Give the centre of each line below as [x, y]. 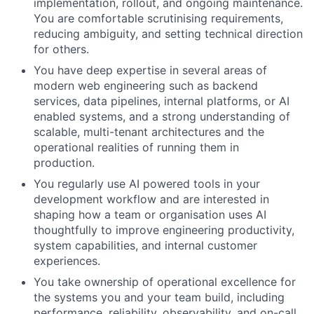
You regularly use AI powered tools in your [147, 184]
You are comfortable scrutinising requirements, [158, 18]
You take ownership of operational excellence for [165, 282]
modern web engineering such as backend [146, 86]
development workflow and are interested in [151, 199]
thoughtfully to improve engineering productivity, [164, 230]
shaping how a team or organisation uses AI [150, 214]
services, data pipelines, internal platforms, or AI [162, 101]
